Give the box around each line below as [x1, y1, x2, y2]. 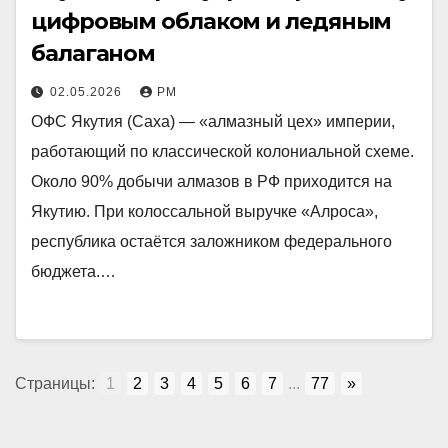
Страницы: [15, 375, 95, 392]
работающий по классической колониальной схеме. [31, 143, 414, 160]
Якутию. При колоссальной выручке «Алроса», [31, 203, 378, 220]
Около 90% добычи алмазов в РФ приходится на [31, 173, 392, 190]
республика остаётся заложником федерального [31, 233, 392, 250]
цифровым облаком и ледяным [31, 8, 392, 35]
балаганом [31, 40, 156, 67]
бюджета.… [31, 263, 116, 280]
